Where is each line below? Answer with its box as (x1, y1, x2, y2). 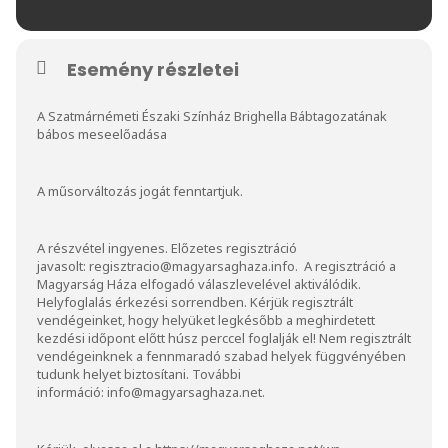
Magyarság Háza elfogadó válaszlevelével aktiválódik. (37, 274, 361, 293)
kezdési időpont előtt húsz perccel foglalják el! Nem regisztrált (37, 328, 411, 347)
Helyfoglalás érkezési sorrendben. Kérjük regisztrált (37, 292, 353, 311)
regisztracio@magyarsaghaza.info (89, 256, 295, 275)
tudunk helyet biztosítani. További (37, 364, 241, 383)
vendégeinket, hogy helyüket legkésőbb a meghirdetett (37, 310, 375, 329)
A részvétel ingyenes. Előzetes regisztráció (37, 238, 297, 257)
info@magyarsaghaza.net (107, 382, 262, 401)
